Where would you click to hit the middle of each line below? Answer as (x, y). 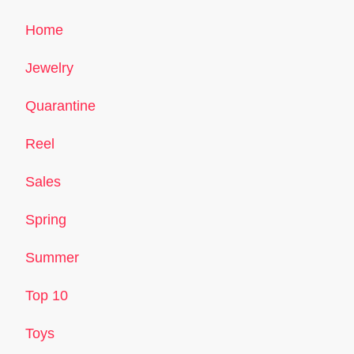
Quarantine (60, 105)
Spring (46, 219)
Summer (52, 257)
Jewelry (49, 68)
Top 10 (47, 295)
